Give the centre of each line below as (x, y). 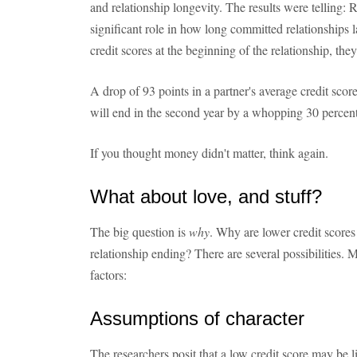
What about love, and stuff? (206, 196)
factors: (108, 275)
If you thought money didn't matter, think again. (209, 153)
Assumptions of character (197, 318)
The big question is (139, 231)
